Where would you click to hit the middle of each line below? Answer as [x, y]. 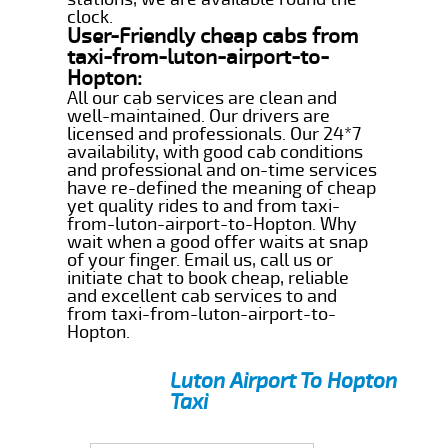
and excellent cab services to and [202, 295]
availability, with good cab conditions [215, 151]
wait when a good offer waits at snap [218, 241]
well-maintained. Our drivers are [199, 115]
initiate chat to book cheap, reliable [208, 277]
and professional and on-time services [222, 169]
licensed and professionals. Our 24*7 [214, 133]
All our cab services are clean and [202, 97]
